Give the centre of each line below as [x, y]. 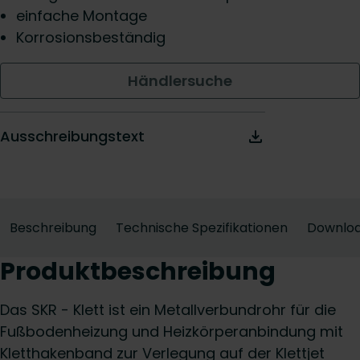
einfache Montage [82, 16]
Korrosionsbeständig [91, 37]
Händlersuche [180, 81]
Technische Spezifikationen [202, 228]
